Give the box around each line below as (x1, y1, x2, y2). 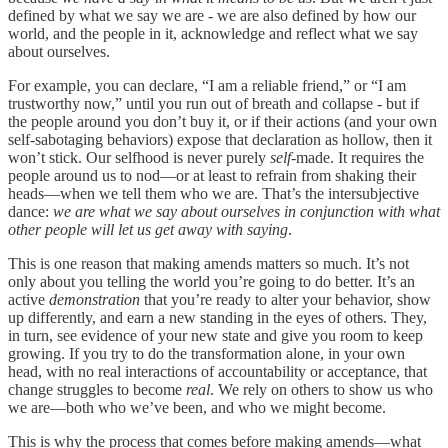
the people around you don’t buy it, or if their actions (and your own (8, 112, 437, 130)
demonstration (49, 290, 140, 308)
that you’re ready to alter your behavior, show (140, 290, 431, 308)
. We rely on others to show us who (210, 380, 433, 398)
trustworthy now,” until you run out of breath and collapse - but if (8, 94, 419, 112)
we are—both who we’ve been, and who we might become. (8, 398, 386, 416)
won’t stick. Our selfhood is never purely (8, 148, 270, 166)
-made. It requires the (291, 148, 424, 166)
